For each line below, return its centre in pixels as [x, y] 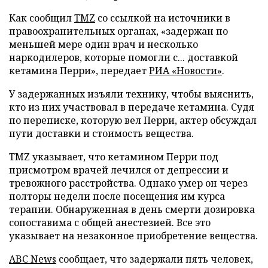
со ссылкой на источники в [163, 18]
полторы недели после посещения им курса [117, 196]
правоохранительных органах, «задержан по [118, 31]
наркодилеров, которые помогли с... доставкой [124, 57]
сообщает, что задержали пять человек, [155, 259]
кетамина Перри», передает [79, 70]
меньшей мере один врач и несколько [103, 44]
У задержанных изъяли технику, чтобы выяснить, [131, 94]
